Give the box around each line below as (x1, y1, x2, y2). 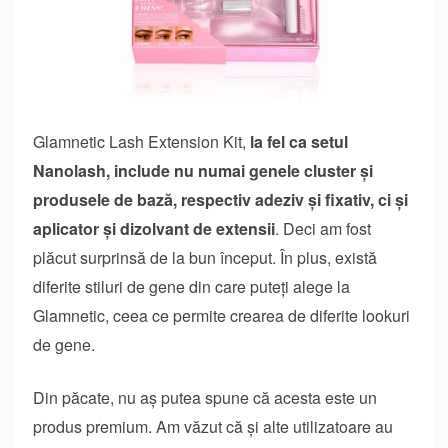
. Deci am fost (275, 216, 372, 240)
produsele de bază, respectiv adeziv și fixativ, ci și (33, 187, 409, 211)
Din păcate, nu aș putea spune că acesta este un (33, 385, 378, 409)
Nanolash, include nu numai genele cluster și (33, 158, 374, 182)
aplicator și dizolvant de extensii (33, 216, 276, 240)
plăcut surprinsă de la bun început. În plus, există (33, 245, 378, 269)
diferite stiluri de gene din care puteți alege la (33, 274, 351, 298)
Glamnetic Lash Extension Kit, (33, 129, 247, 153)
